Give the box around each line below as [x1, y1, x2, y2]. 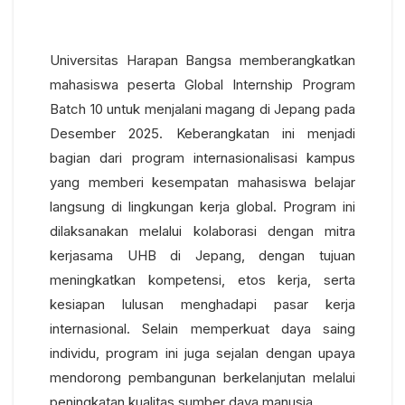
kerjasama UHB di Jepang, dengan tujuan [50, 247, 355, 265]
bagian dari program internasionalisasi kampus [50, 149, 355, 167]
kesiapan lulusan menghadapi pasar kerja [50, 296, 355, 314]
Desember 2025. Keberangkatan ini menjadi [50, 125, 355, 143]
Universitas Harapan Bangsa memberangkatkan [50, 52, 355, 70]
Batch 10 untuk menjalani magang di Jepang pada [50, 100, 355, 118]
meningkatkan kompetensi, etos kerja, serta [50, 271, 355, 289]
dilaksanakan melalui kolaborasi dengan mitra [50, 222, 355, 240]
